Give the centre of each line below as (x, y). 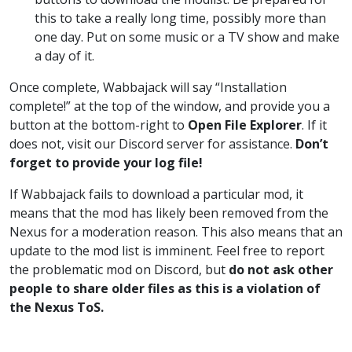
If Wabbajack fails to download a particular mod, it (156, 194)
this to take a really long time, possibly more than (180, 18)
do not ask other (281, 269)
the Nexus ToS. (57, 307)
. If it (314, 125)
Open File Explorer (245, 125)
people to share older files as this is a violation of (165, 288)
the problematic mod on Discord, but (119, 269)
